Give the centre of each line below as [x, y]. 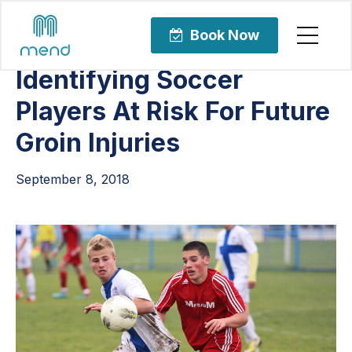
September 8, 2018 [73, 179]
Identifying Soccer [129, 80]
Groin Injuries [98, 143]
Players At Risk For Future [173, 111]
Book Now [224, 35]
